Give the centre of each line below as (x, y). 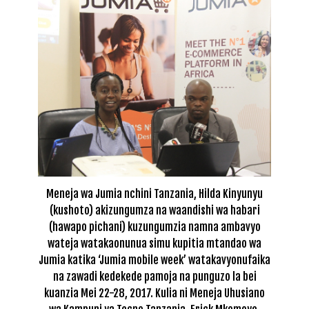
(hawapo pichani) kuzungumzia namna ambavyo (154, 227)
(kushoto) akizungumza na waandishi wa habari (154, 210)
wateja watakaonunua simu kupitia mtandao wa (154, 243)
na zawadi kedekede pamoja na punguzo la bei (154, 276)
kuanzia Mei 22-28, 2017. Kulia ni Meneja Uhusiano (154, 293)
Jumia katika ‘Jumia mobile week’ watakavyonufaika (154, 260)
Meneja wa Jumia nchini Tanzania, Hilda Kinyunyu (154, 193)
